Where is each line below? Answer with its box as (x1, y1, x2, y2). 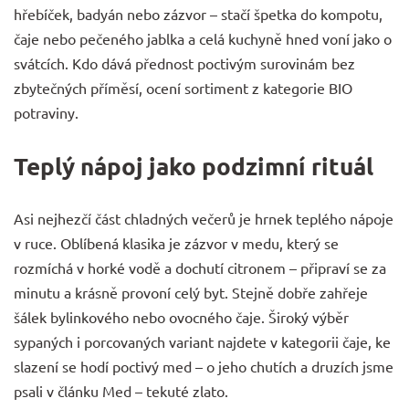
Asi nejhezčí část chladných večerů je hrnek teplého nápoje (14, 208, 393, 227)
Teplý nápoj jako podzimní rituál (14, 150, 373, 181)
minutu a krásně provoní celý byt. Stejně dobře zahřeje (14, 282, 368, 301)
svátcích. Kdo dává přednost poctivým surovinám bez (14, 54, 355, 72)
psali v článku (14, 381, 102, 400)
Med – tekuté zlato (102, 381, 225, 400)
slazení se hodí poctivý (14, 356, 163, 375)
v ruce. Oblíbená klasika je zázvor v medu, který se (14, 233, 339, 252)
